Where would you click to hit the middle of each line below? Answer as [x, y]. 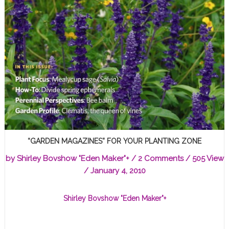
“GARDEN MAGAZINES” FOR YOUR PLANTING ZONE [114, 141]
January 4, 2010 [118, 170]
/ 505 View [203, 158]
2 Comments [161, 158]
